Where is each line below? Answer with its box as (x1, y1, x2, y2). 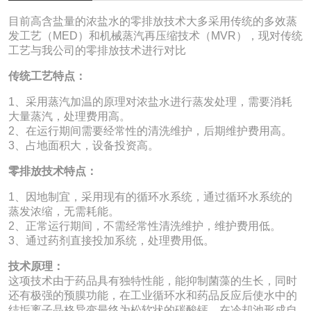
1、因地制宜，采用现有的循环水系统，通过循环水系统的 (8, 190, 292, 203)
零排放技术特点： (8, 165, 97, 177)
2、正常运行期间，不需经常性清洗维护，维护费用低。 (8, 219, 281, 232)
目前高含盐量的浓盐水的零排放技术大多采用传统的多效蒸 (8, 15, 297, 27)
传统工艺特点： (8, 69, 86, 82)
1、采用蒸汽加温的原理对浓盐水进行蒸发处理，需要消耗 (8, 95, 292, 108)
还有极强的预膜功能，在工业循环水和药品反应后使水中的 (8, 289, 297, 301)
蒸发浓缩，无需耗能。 (8, 205, 119, 217)
